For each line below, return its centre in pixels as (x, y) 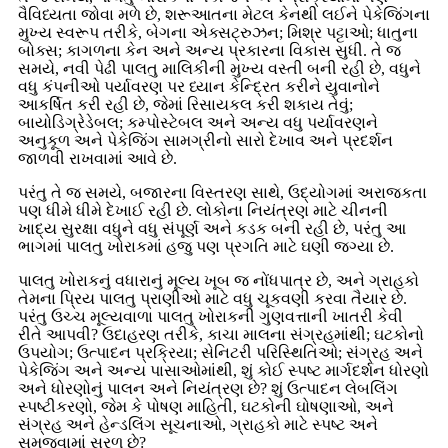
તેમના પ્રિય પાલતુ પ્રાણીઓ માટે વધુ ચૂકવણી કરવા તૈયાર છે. (212, 298)
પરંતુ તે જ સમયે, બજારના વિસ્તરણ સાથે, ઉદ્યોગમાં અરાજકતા (222, 192)
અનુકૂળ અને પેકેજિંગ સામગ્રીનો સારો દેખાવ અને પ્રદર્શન (205, 140)
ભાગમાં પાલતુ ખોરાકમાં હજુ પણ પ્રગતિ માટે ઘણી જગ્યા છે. (206, 246)
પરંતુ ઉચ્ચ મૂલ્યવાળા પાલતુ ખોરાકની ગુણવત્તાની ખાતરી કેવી (210, 316)
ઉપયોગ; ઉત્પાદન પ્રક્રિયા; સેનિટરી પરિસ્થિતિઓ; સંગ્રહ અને (220, 352)
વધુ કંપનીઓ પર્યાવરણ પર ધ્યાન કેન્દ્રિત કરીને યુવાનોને (199, 86)
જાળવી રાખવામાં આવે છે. (97, 158)
